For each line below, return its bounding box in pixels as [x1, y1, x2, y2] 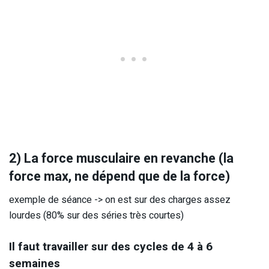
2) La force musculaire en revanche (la [9, 148, 234, 168]
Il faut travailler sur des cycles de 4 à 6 [9, 238, 213, 256]
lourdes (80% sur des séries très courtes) [9, 208, 184, 223]
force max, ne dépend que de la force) [9, 166, 230, 186]
